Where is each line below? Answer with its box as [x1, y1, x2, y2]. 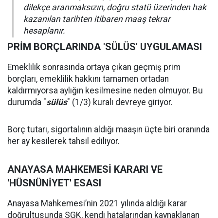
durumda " [7, 97, 46, 107]
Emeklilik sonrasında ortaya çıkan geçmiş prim [7, 62, 181, 72]
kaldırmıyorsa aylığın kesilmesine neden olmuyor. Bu [7, 86, 203, 95]
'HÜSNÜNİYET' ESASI [7, 177, 101, 189]
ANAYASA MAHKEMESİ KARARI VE [7, 163, 163, 175]
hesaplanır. [23, 26, 65, 36]
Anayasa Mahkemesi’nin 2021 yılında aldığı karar [7, 199, 187, 208]
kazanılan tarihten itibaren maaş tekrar [23, 14, 170, 24]
